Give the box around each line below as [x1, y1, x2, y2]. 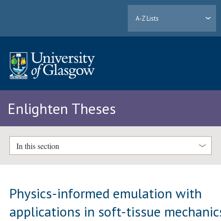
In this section [16, 140, 59, 151]
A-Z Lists [136, 14, 159, 23]
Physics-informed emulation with [9, 184, 202, 202]
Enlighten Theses [7, 99, 116, 118]
